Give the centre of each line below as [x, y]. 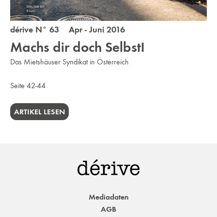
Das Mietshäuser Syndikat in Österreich [70, 62]
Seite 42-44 [28, 86]
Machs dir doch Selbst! [77, 47]
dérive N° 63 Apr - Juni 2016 [68, 30]
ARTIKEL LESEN [40, 112]
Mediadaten [108, 197]
